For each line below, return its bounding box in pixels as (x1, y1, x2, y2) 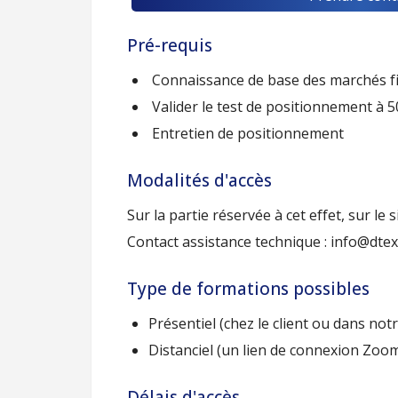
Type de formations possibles (127, 277, 370, 300)
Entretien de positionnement (148, 123, 344, 143)
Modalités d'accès (127, 169, 272, 192)
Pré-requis (127, 34, 212, 57)
